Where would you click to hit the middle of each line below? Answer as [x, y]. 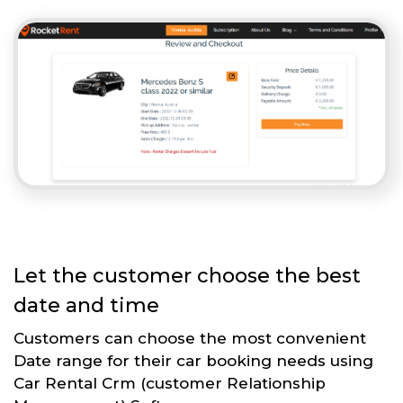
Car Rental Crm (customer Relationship [170, 383]
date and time [86, 305]
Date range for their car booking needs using [193, 360]
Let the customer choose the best [187, 275]
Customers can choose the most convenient [190, 338]
